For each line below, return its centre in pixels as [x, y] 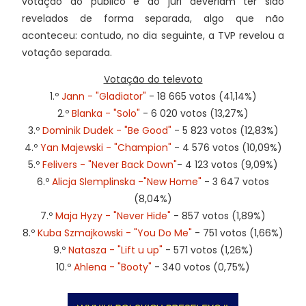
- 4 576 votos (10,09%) [226, 148]
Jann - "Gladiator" [103, 97]
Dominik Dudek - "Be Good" [107, 131]
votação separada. [67, 53]
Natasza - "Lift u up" [115, 250]
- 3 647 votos [235, 182]
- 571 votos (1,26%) [208, 250]
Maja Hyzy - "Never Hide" [113, 216]
